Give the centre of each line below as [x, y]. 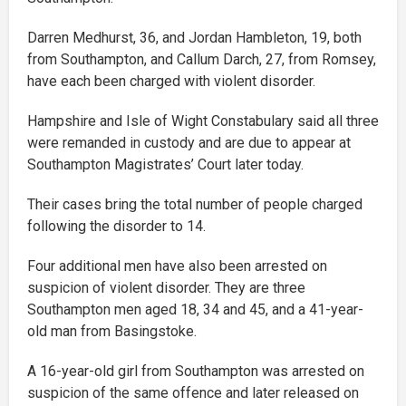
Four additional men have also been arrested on [177, 266]
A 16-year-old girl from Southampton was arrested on [196, 372]
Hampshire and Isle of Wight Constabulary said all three [203, 121]
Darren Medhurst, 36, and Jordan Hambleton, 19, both [194, 38]
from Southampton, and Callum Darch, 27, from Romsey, [202, 60]
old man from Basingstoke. [112, 332]
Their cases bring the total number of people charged [195, 205]
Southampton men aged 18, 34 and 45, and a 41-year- [195, 310]
